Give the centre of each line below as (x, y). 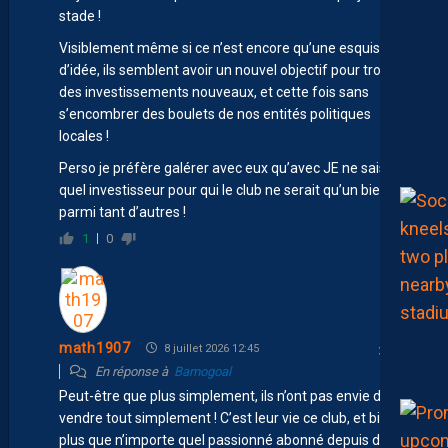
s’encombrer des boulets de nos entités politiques (215, 113)
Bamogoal (202, 371)
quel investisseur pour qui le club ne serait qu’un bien (223, 189)
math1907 (95, 348)
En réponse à (133, 371)
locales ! (84, 135)
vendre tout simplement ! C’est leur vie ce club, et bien (227, 417)
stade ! (80, 15)
